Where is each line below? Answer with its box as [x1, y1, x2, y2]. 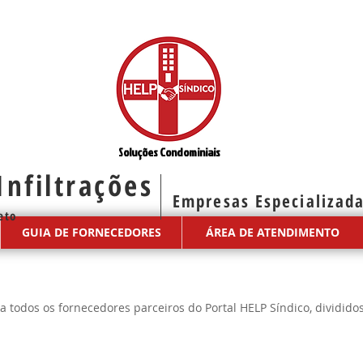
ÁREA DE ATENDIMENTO [206, 224, 340, 240]
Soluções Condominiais [118, 144, 220, 160]
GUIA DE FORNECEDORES [21, 224, 161, 240]
